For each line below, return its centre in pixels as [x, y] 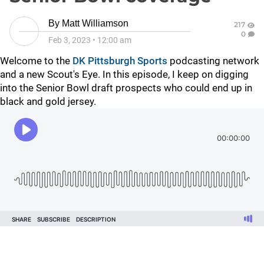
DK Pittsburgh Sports [120, 61]
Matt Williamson [95, 23]
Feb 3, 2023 [70, 40]
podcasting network [213, 61]
